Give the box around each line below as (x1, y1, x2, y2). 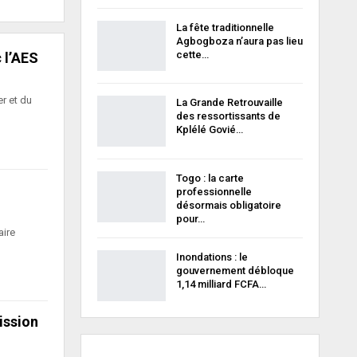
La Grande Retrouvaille (175, 96, 283, 109)
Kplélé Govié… (175, 124, 243, 136)
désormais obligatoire (175, 198, 281, 211)
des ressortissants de (175, 110, 280, 123)
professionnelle (175, 185, 252, 198)
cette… (175, 48, 209, 61)
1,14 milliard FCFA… (175, 277, 266, 290)
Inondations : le (175, 250, 248, 263)
